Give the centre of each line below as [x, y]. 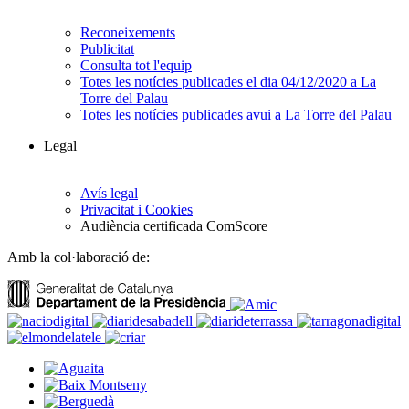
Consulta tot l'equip [136, 66]
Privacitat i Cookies [136, 210]
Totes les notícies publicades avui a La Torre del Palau [236, 115]
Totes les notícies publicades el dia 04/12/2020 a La [228, 82]
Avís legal [109, 194]
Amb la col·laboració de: [79, 257]
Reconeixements [128, 33]
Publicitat [107, 49]
